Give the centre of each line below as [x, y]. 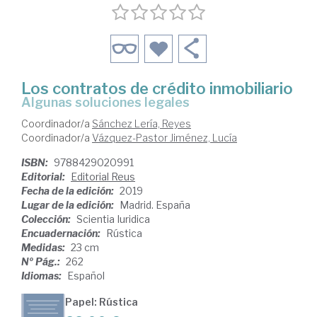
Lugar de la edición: [69, 205]
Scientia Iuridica [113, 219]
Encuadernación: [62, 234]
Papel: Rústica [102, 302]
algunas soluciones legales [110, 103]
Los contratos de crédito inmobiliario [157, 89]
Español [86, 276]
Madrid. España [155, 205]
